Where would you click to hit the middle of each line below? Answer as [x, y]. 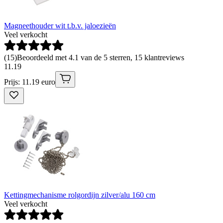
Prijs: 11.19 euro [30, 82]
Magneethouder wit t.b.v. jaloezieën [60, 26]
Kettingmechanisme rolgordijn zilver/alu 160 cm [80, 195]
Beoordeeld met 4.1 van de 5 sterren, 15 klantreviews [101, 58]
